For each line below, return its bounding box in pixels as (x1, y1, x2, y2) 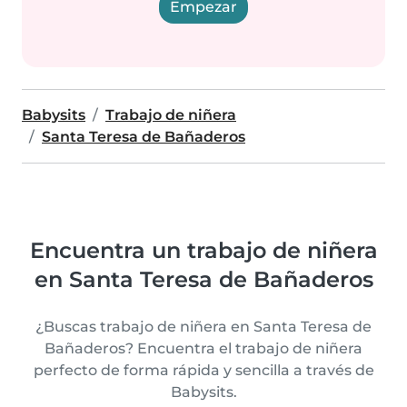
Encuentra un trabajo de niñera (29, 237, 378, 263)
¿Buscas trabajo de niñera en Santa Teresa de (35, 318, 372, 335)
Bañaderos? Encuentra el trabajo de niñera (45, 340, 362, 357)
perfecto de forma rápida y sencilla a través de (33, 362, 374, 379)
